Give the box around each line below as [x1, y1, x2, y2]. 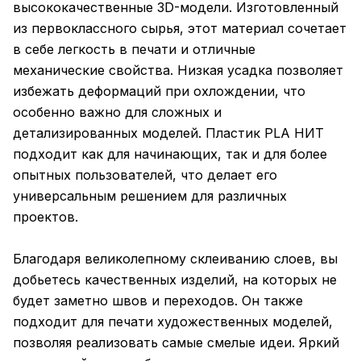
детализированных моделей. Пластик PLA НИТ [13, 124, 324, 141]
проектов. [13, 208, 78, 225]
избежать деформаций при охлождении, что [13, 82, 305, 99]
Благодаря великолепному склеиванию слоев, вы [13, 250, 338, 267]
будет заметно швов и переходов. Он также [13, 292, 303, 309]
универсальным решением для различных [13, 187, 287, 204]
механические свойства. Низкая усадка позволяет [13, 61, 343, 78]
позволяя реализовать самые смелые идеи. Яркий [13, 334, 339, 351]
